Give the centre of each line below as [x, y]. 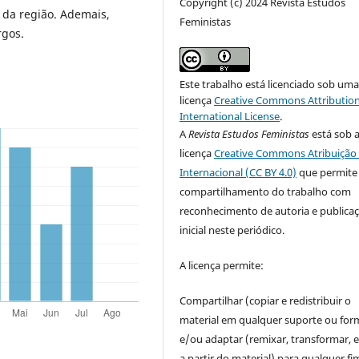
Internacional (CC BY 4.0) [238, 172]
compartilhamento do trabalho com [266, 191]
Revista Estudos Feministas [249, 133]
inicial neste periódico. [232, 230]
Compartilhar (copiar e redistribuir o [266, 300]
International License [230, 116]
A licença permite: [222, 265]
